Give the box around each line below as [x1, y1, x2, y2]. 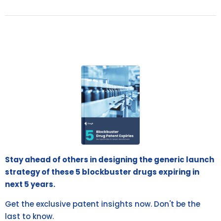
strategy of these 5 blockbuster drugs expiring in [5, 166, 199, 177]
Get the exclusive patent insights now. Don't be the [5, 198, 200, 209]
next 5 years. [5, 179, 55, 189]
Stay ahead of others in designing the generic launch [5, 154, 214, 165]
